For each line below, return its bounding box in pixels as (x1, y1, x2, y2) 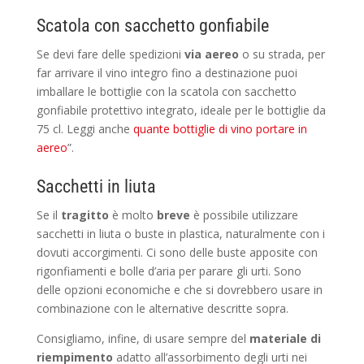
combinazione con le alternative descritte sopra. (36, 300, 288, 316)
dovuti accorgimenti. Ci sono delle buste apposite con (36, 244, 318, 260)
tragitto (60, 206, 109, 223)
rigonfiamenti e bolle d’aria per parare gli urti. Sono (36, 262, 301, 279)
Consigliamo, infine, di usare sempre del (36, 330, 249, 346)
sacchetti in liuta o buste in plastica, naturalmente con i (36, 225, 325, 241)
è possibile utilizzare (189, 206, 298, 223)
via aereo (184, 45, 239, 62)
